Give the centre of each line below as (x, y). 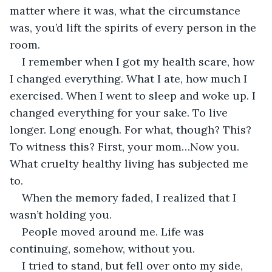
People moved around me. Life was (114, 231)
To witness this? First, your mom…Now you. (126, 146)
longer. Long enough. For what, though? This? (132, 129)
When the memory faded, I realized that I (131, 197)
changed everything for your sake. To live (120, 112)
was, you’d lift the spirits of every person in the (134, 27)
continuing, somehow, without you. (102, 248)
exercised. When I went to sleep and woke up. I (134, 95)
